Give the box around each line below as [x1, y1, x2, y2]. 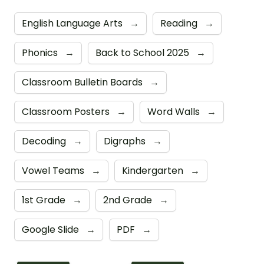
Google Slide [22, 222, 81, 236]
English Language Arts [22, 16, 125, 30]
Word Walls [147, 104, 202, 118]
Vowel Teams [22, 163, 87, 177]
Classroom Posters [22, 104, 112, 118]
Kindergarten [122, 163, 186, 177]
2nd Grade [103, 193, 154, 207]
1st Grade [22, 193, 68, 207]
